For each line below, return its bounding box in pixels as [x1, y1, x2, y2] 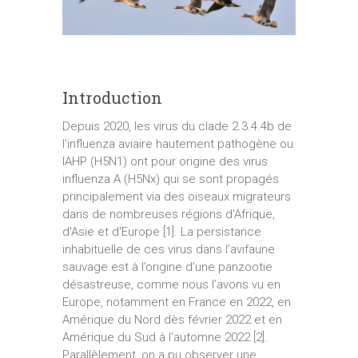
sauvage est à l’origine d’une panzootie [62, 259, 272, 274]
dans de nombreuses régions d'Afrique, [62, 206, 275, 221]
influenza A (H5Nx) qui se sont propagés [62, 171, 279, 186]
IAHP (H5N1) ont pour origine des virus [62, 153, 268, 169]
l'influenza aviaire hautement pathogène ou [62, 136, 293, 151]
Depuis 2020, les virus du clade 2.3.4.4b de [62, 118, 292, 133]
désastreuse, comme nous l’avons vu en [62, 276, 280, 292]
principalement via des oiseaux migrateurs [62, 189, 291, 204]
